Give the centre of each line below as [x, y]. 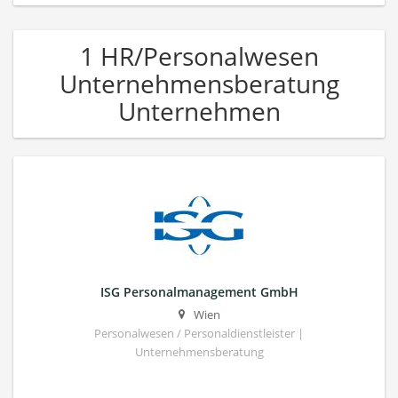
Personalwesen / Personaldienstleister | [199, 334]
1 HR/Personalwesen [199, 56]
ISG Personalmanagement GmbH [199, 291]
